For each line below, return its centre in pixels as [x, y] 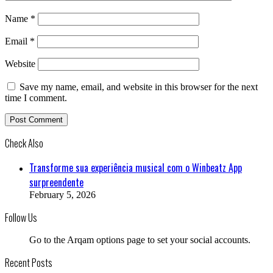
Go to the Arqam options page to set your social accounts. [140, 239]
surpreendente [56, 182]
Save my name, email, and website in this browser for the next [139, 87]
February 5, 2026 [62, 194]
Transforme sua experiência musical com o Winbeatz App [136, 167]
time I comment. [36, 97]
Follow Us [21, 217]
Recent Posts [29, 262]
